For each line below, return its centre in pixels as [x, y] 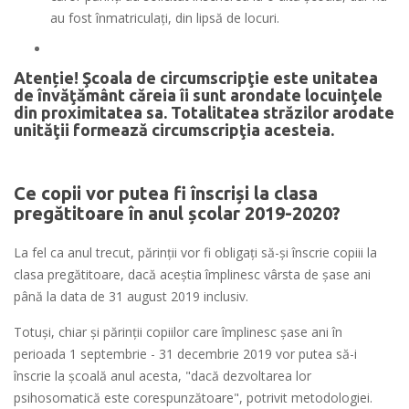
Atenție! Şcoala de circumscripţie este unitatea [196, 78]
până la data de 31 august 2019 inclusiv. [131, 297]
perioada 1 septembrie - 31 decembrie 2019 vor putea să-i [185, 354]
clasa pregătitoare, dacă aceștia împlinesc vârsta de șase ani [192, 275]
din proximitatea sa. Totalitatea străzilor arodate [204, 113]
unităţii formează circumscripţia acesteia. [174, 130]
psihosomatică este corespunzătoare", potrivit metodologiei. [193, 398]
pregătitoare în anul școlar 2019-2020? [177, 214]
